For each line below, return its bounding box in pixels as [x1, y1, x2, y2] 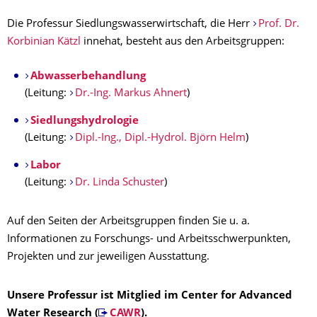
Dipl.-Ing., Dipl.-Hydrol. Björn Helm [74, 133, 246, 144]
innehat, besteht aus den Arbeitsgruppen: [81, 37, 284, 47]
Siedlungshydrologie [30, 116, 139, 127]
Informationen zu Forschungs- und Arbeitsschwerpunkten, [7, 234, 291, 245]
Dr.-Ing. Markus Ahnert [74, 88, 187, 99]
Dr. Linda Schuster [74, 178, 164, 188]
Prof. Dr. [258, 19, 299, 30]
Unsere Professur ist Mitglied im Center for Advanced [7, 291, 292, 301]
